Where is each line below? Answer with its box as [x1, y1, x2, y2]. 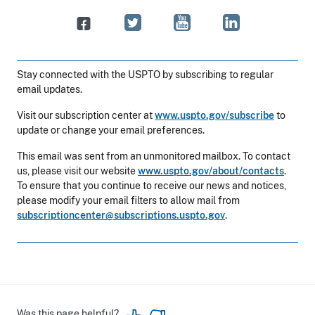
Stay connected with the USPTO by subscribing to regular [17, 69, 274, 81]
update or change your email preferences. [17, 124, 205, 136]
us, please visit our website [17, 165, 138, 177]
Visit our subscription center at [17, 110, 155, 122]
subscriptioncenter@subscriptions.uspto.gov [17, 210, 225, 221]
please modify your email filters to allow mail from [17, 195, 240, 207]
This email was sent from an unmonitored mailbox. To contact [17, 150, 290, 162]
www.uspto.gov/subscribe [155, 110, 274, 122]
